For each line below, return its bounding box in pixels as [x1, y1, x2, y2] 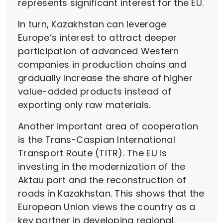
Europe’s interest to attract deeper [18, 31, 177, 44]
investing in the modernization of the [18, 160, 186, 173]
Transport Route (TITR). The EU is [18, 147, 167, 160]
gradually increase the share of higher [18, 72, 193, 85]
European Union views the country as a [18, 201, 196, 214]
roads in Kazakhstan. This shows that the [18, 187, 205, 200]
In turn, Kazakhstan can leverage [18, 18, 167, 31]
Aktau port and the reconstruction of [18, 174, 187, 187]
